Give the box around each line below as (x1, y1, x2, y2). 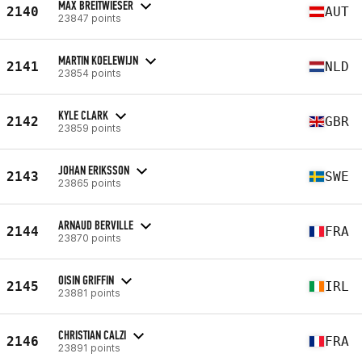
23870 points (58, 231, 121, 244)
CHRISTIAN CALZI (58, 326, 126, 343)
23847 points (58, 11, 121, 24)
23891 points (58, 341, 120, 354)
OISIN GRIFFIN (58, 271, 114, 288)
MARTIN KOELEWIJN (58, 52, 138, 68)
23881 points (58, 286, 120, 299)
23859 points (58, 121, 121, 134)
